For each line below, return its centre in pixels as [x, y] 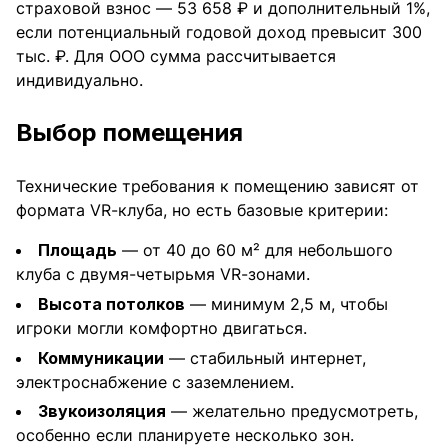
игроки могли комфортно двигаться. [161, 328]
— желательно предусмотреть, [292, 411]
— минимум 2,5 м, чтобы [286, 304]
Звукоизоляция [102, 411]
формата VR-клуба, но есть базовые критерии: [202, 210]
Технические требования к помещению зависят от [217, 186]
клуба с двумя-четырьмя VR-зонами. [163, 274]
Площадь [77, 250]
